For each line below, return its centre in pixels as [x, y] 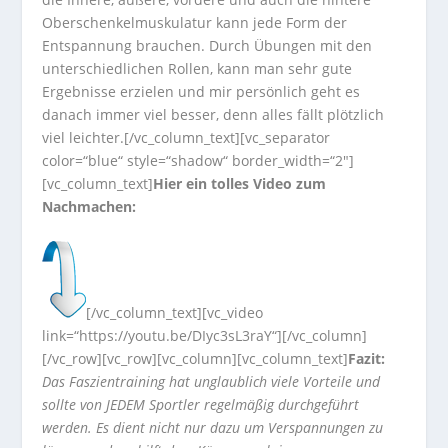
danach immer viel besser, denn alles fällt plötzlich [213, 115]
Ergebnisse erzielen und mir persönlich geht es [201, 92]
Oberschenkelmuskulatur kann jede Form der [195, 23]
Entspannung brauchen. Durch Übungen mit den [207, 46]
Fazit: [367, 358]
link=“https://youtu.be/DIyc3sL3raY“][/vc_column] [205, 335]
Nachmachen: [89, 207]
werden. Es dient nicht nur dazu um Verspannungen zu [213, 427]
